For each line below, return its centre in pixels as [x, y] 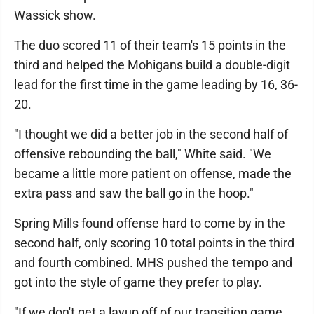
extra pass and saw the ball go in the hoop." [134, 193]
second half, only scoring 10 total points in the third [154, 243]
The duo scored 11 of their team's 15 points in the [150, 45]
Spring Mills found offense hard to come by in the [150, 223]
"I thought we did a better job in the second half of [151, 134]
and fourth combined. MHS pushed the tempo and [153, 262]
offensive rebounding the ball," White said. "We [143, 154]
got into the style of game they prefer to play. [138, 282]
